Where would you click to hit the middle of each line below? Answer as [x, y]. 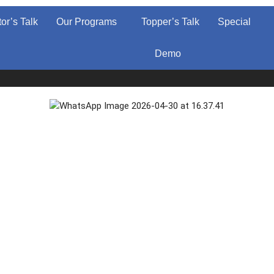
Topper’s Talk [170, 22]
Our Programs [86, 22]
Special [234, 22]
